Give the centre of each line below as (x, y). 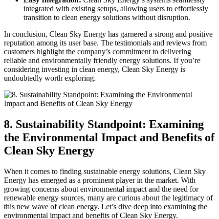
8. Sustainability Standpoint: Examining (104, 124)
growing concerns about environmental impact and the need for (101, 189)
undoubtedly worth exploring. (50, 78)
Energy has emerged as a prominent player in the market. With (100, 180)
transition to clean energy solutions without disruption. (107, 17)
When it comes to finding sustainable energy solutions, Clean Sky (105, 171)
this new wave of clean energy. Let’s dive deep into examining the (106, 206)
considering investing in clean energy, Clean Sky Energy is (95, 69)
